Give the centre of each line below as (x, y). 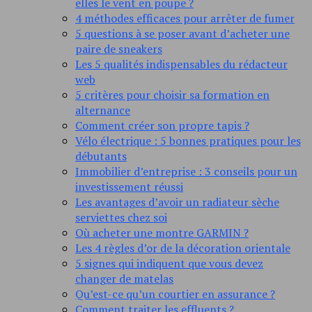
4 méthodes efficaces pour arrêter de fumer (185, 18)
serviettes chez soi (121, 218)
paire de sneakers (119, 49)
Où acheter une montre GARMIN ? (162, 233)
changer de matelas (124, 279)
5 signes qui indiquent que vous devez (169, 264)
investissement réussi (129, 187)
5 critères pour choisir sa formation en (172, 95)
